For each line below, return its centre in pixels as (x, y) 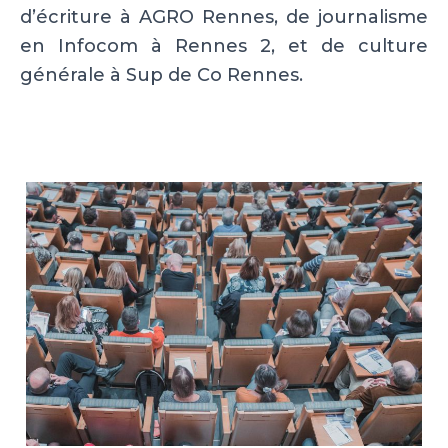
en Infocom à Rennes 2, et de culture (224, 46)
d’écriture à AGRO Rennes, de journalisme (224, 17)
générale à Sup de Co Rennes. (161, 75)
